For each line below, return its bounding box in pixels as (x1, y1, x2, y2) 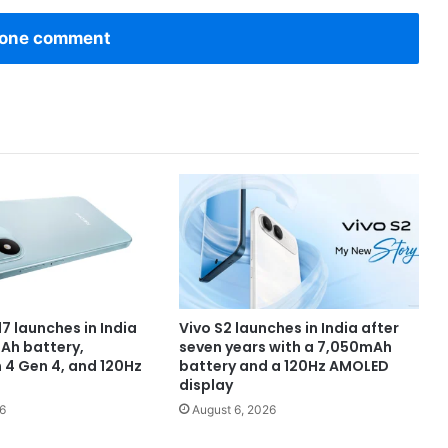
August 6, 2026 (191, 401, 276, 417)
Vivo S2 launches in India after (178, 317, 399, 338)
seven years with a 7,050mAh (178, 336, 392, 357)
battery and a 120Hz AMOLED (178, 355, 389, 376)
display (178, 374, 233, 395)
